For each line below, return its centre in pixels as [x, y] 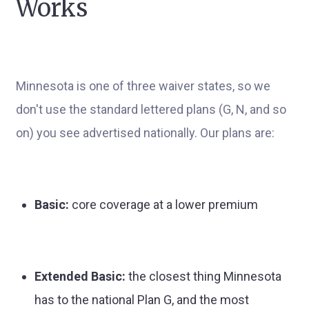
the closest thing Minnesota [203, 276]
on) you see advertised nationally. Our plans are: [145, 133]
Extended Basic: [80, 276]
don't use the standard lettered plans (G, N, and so [151, 109]
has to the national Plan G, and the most [142, 300]
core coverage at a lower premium [163, 205]
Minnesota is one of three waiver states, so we [143, 86]
